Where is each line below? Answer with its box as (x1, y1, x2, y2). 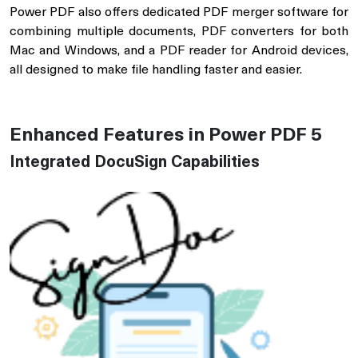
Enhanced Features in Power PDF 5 (10, 126, 322, 146)
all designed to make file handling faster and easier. (10, 64, 302, 78)
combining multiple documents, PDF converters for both (10, 26, 348, 39)
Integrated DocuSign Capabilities (10, 155, 260, 172)
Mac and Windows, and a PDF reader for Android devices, (10, 45, 348, 58)
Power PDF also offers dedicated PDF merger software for (10, 6, 348, 20)
